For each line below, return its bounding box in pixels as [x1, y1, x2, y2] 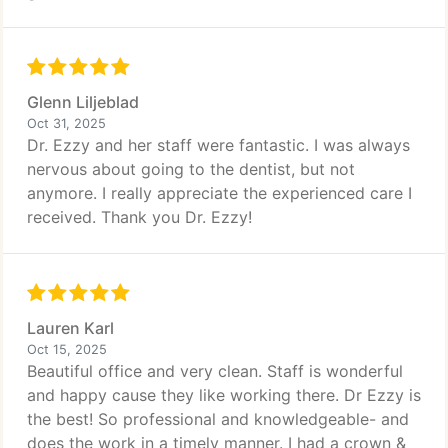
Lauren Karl [27, 318, 114, 338]
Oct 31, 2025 [27, 116, 106, 131]
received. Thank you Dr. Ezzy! [27, 207, 252, 227]
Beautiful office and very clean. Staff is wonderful [27, 361, 403, 381]
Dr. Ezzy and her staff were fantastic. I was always [27, 135, 410, 155]
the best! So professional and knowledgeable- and [27, 409, 409, 429]
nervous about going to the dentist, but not [27, 159, 355, 179]
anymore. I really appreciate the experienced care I [27, 183, 412, 203]
